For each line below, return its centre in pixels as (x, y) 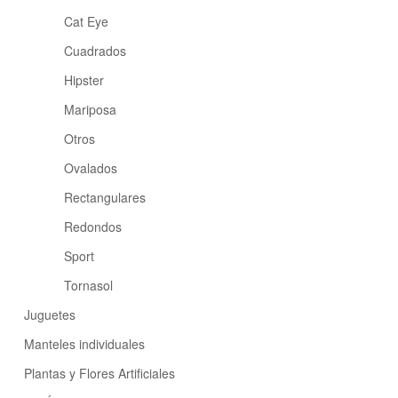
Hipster (84, 80)
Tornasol (89, 286)
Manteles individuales (84, 344)
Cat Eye (87, 22)
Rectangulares (105, 198)
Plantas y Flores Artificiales (99, 374)
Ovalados (91, 168)
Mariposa (91, 110)
